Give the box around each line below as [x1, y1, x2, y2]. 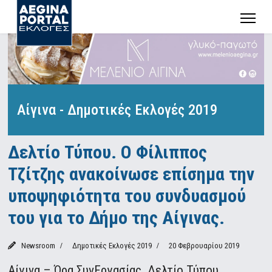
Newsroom [21, 241, 55, 251]
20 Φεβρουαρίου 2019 [169, 241, 240, 251]
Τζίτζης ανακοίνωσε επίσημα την [8, 163, 255, 185]
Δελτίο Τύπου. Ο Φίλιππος [8, 141, 208, 163]
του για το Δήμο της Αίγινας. [8, 207, 225, 229]
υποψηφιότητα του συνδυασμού [8, 185, 246, 207]
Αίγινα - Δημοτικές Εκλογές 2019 [17, 101, 218, 119]
